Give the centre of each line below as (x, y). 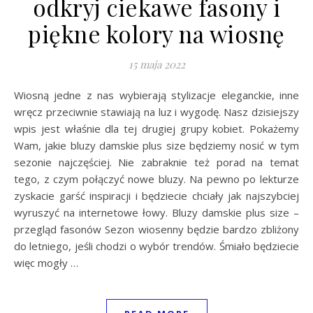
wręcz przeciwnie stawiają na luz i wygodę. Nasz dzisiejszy (156, 111)
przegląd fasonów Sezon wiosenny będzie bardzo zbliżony (156, 229)
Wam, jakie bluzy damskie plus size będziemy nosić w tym (156, 145)
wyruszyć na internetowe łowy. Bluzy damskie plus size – (156, 212)
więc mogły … (46, 262)
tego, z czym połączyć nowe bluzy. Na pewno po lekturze (156, 179)
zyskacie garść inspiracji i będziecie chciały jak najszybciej (156, 195)
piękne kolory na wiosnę (156, 33)
